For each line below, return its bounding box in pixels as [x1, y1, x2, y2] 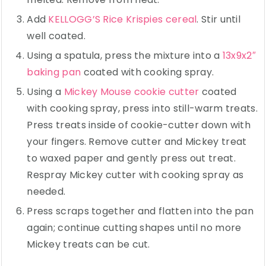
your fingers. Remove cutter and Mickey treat [27, 134, 247, 148]
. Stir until [197, 12, 241, 26]
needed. [27, 184, 66, 198]
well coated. [27, 28, 85, 43]
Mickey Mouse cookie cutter [64, 84, 199, 99]
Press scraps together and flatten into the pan [27, 204, 254, 218]
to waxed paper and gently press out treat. [27, 151, 236, 165]
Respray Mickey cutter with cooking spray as [27, 167, 244, 182]
